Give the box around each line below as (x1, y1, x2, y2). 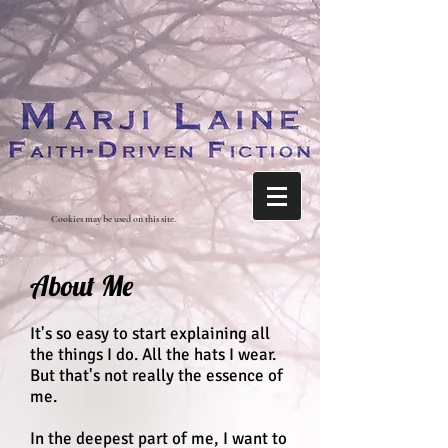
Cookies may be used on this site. (51, 213, 176, 225)
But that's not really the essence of (30, 365, 283, 386)
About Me (30, 268, 133, 303)
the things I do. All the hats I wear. (30, 344, 276, 365)
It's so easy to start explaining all (30, 323, 270, 344)
